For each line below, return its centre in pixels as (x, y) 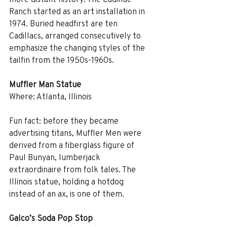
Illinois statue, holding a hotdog (67, 181)
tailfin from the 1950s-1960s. (63, 60)
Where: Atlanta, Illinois (50, 96)
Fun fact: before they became (65, 121)
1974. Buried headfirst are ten (64, 23)
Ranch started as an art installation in (78, 11)
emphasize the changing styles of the (78, 48)
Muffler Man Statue (45, 84)
